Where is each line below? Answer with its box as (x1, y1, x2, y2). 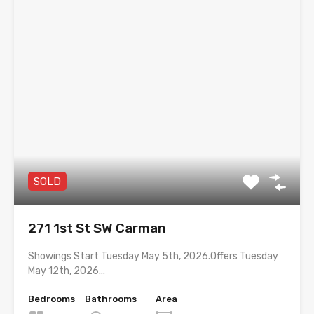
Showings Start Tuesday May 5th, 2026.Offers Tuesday (28, 250, 278, 262)
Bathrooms (85, 293, 137, 304)
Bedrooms (28, 293, 75, 304)
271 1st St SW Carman (28, 219, 166, 236)
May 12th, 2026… (28, 264, 105, 277)
